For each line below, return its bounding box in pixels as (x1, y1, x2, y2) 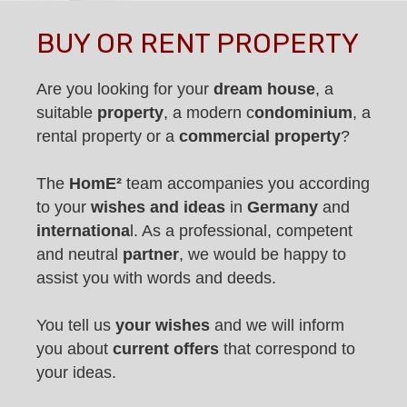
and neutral (36, 245, 123, 264)
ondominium (254, 104, 352, 123)
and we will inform (210, 316, 344, 335)
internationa (36, 222, 130, 241)
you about (36, 340, 113, 359)
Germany (247, 198, 323, 217)
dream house (213, 80, 315, 99)
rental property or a (36, 127, 179, 146)
